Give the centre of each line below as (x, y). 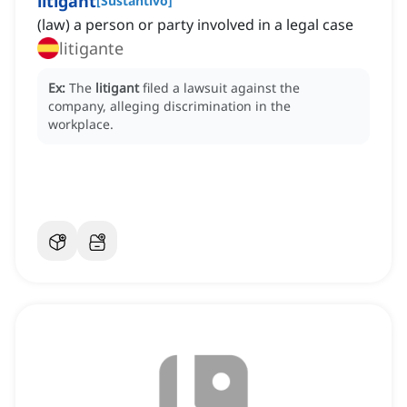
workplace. (81, 124)
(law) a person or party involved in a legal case (195, 25)
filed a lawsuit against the (221, 88)
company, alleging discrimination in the (169, 106)
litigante (91, 49)
